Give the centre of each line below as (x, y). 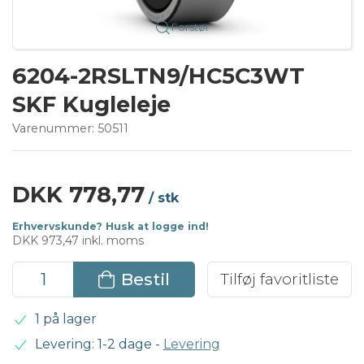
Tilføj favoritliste (279, 279)
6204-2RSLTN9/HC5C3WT (158, 76)
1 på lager (65, 318)
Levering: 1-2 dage (93, 344)
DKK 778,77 (78, 194)
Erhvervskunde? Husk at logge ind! (110, 226)
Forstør (190, 27)
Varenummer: (55, 128)
